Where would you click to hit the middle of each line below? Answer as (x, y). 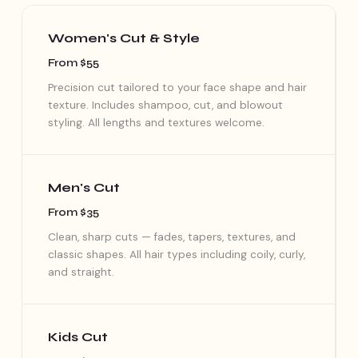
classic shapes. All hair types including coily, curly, (176, 254)
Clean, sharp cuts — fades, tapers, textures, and (171, 237)
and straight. (81, 272)
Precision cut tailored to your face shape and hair (177, 87)
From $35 (73, 212)
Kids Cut (78, 336)
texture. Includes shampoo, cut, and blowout (165, 105)
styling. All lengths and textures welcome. (156, 122)
